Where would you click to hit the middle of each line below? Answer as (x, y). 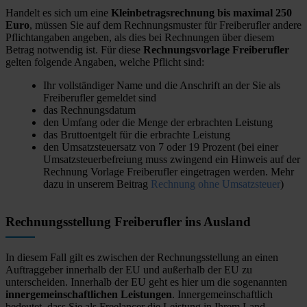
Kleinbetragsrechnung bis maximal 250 (201, 13)
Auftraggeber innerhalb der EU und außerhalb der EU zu (129, 270)
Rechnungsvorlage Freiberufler (216, 50)
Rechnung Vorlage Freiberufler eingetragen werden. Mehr (169, 172)
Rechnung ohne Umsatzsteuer (216, 184)
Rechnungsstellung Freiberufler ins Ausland (128, 222)
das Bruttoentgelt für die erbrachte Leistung (137, 135)
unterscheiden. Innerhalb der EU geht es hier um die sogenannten (146, 282)
